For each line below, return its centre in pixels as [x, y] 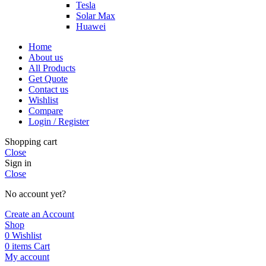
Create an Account [39, 214]
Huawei [91, 27]
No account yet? [35, 194]
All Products [52, 68]
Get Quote [48, 79]
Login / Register [59, 122]
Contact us [48, 90]
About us [46, 58]
